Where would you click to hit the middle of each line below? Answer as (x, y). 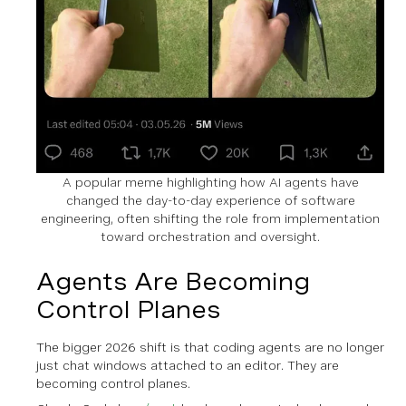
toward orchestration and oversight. (210, 236)
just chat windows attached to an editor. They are (188, 365)
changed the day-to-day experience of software (210, 200)
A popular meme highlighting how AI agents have (210, 182)
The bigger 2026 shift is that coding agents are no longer (210, 347)
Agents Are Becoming (173, 281)
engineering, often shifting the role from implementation (210, 218)
